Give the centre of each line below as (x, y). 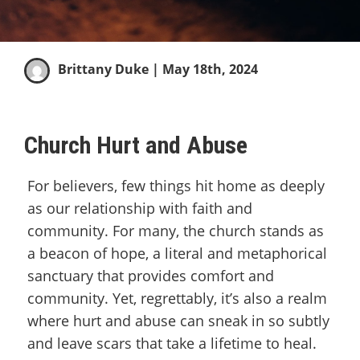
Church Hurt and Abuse (136, 145)
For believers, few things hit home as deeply (176, 186)
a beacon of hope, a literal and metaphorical (177, 253)
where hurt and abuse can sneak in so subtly (178, 321)
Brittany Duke (103, 70)
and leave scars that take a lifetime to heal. (172, 343)
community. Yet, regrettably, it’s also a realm (177, 298)
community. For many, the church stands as (176, 231)
